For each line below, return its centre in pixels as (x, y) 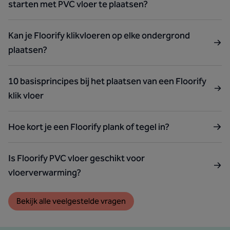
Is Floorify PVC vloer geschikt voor (76, 158)
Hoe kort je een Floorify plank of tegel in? (89, 127)
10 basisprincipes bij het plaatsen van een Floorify (107, 81)
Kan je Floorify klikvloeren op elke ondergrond (99, 35)
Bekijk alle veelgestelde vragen (71, 201)
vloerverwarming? (45, 172)
